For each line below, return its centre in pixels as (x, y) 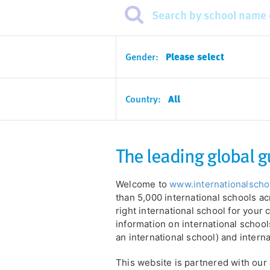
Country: (143, 99)
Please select (195, 56)
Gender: (142, 56)
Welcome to (143, 184)
